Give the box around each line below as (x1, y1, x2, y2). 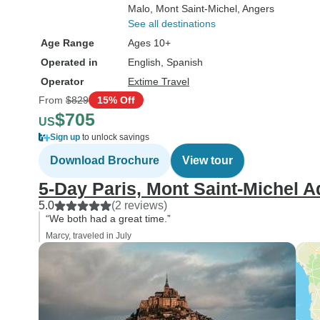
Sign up (50, 132, 80, 142)
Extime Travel (128, 76, 189, 87)
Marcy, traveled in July (46, 231, 131, 241)
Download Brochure (50, 154, 159, 166)
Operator (41, 76, 84, 87)
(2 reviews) (111, 199, 167, 211)
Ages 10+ (128, 37, 171, 49)
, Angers (237, 3, 274, 14)
